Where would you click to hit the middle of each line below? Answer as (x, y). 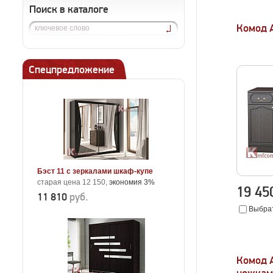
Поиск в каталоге (69, 9)
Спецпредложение (72, 70)
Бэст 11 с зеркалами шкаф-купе (95, 171)
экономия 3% (132, 182)
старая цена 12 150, (73, 182)
